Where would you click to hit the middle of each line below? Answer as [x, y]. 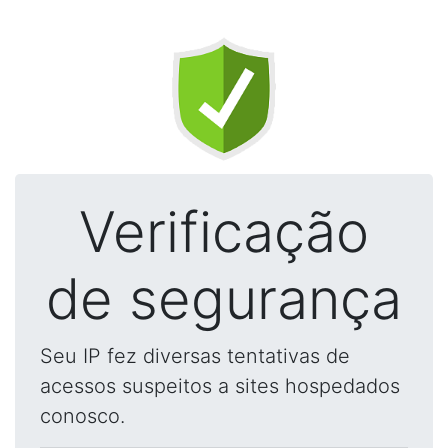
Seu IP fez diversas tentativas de [195, 356]
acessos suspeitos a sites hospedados [220, 386]
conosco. [82, 416]
